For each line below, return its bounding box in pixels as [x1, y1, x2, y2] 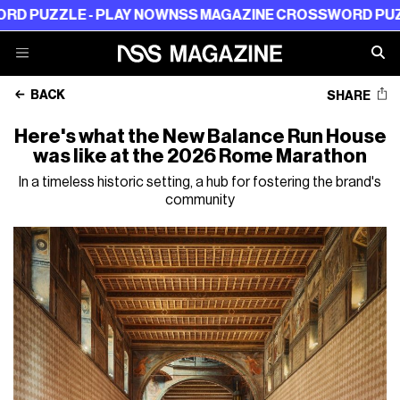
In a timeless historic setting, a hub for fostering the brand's [19, 175, 381, 189]
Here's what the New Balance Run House [13, 127, 387, 146]
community [165, 193, 235, 207]
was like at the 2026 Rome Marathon [33, 146, 367, 166]
